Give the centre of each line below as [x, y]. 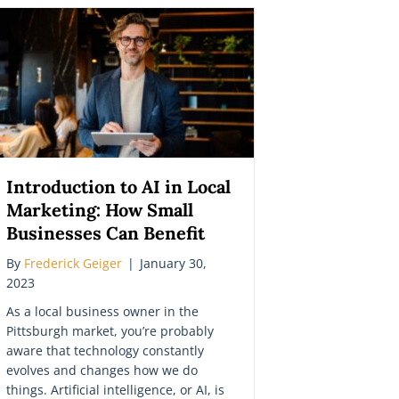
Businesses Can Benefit [106, 232]
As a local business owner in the [102, 311]
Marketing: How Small [100, 209]
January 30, [173, 263]
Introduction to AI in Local [118, 186]
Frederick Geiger [73, 263]
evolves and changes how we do [102, 370]
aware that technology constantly [105, 350]
